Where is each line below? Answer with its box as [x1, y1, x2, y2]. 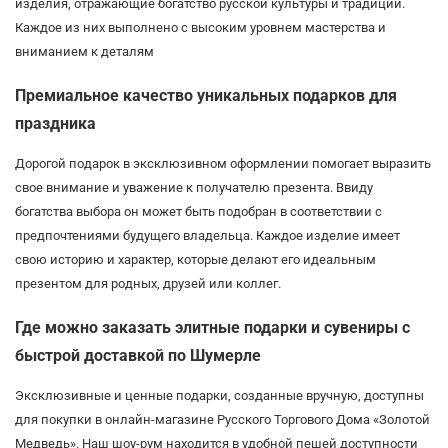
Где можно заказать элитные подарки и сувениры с [15, 317, 410, 337]
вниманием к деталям [15, 43, 154, 59]
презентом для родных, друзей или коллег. [15, 275, 281, 291]
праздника [15, 113, 96, 133]
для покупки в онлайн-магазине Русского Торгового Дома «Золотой [15, 411, 430, 427]
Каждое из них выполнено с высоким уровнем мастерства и [15, 19, 386, 35]
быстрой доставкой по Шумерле [15, 345, 261, 365]
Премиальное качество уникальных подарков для [15, 85, 397, 105]
